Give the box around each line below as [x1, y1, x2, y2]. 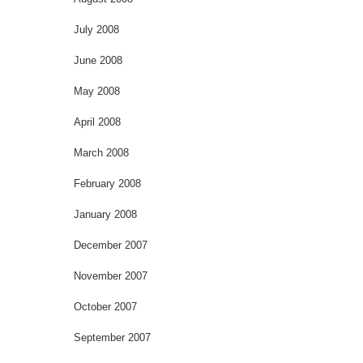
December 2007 [74, 238, 147, 251]
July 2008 [74, 23, 119, 36]
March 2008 [74, 146, 129, 159]
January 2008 [74, 207, 137, 220]
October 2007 [74, 300, 137, 313]
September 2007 [74, 331, 151, 344]
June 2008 [74, 53, 122, 66]
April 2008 [74, 115, 121, 128]
